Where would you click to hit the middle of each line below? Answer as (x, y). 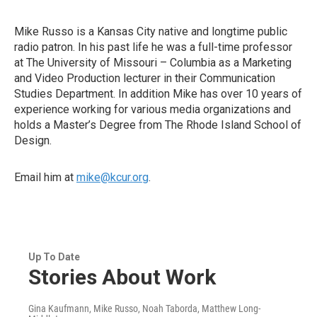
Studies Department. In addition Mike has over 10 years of (158, 94)
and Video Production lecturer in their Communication (145, 78)
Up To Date (54, 257)
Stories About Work (122, 277)
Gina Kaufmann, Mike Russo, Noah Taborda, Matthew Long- (144, 309)
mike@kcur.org (113, 177)
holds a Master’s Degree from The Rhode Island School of (158, 125)
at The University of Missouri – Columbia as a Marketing (153, 63)
